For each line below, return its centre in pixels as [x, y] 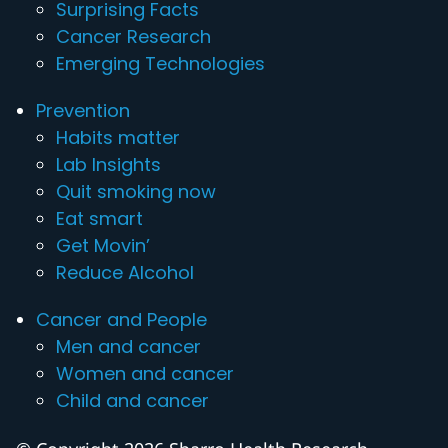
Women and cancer [145, 373]
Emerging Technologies [160, 63]
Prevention [83, 110]
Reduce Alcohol [125, 272]
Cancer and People [121, 319]
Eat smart [99, 218]
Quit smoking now [136, 191]
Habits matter [118, 137]
